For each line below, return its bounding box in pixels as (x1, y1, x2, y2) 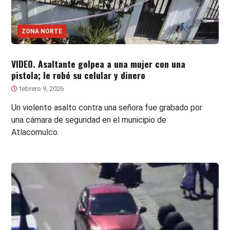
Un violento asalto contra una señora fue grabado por (11, 102, 203, 112)
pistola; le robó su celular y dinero (11, 68, 146, 82)
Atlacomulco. (11, 127, 60, 137)
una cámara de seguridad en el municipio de (11, 114, 167, 125)
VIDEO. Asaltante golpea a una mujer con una (11, 56, 186, 70)
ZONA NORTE (22, 27, 63, 35)
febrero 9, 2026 (17, 84, 64, 92)
